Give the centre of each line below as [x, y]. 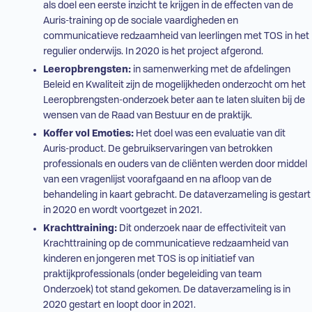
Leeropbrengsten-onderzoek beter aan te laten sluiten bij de [174, 101]
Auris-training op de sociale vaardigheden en [140, 21]
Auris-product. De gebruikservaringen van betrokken [157, 149]
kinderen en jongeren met [100, 259]
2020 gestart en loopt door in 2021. [119, 305]
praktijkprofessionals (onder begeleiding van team [152, 275]
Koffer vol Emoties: [89, 134]
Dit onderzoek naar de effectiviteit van [201, 229]
